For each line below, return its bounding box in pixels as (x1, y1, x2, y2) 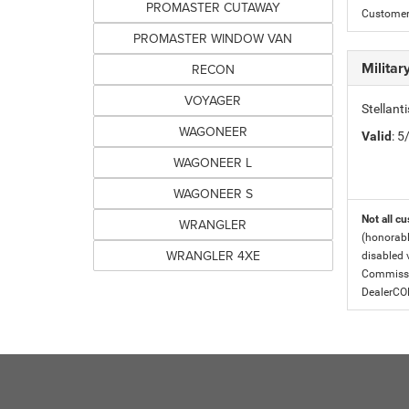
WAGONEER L (173, 153, 253, 172)
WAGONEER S (173, 184, 253, 203)
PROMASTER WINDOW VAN (133, 29, 293, 47)
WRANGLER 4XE (165, 246, 260, 265)
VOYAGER (184, 91, 242, 110)
